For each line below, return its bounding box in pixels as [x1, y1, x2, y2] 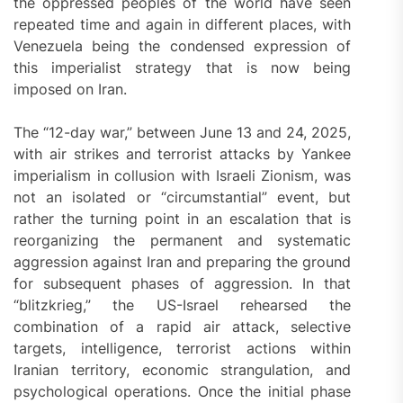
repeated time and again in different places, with [13, 15, 352, 34]
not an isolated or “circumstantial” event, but [13, 188, 352, 207]
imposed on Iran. [13, 80, 127, 99]
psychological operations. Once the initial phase [13, 382, 352, 401]
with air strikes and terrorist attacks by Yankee [13, 145, 352, 164]
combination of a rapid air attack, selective [13, 318, 352, 336]
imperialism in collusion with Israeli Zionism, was [13, 166, 352, 185]
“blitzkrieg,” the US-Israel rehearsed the [13, 296, 352, 315]
